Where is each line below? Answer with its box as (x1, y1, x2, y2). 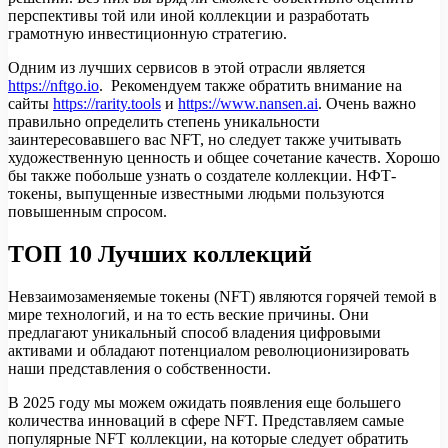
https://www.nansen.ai (178, 95, 318, 113)
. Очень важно (318, 95, 416, 113)
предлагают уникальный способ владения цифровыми (8, 323, 381, 341)
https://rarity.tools (53, 95, 161, 113)
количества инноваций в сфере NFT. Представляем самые (8, 411, 404, 429)
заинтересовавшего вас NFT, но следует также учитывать (8, 131, 401, 149)
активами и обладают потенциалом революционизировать (8, 341, 409, 359)
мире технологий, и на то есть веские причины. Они (8, 305, 369, 323)
